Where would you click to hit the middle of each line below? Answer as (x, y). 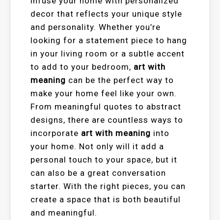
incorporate (56, 133)
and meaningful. (64, 213)
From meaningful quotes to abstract (106, 107)
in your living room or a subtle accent (108, 54)
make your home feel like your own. (104, 93)
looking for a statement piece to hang (109, 40)
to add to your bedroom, (82, 67)
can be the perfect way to (120, 80)
